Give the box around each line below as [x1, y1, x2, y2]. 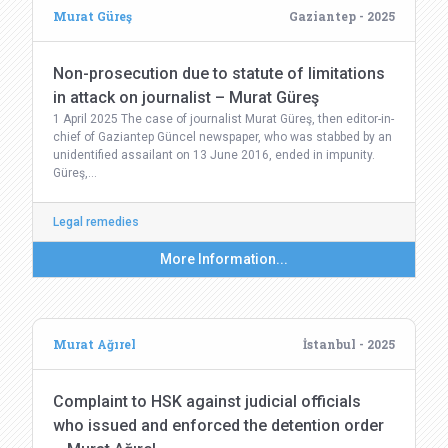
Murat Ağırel [53, 336, 136, 352]
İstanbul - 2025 [303, 336, 395, 352]
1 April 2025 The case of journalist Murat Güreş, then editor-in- [53, 112, 394, 126]
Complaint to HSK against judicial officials [53, 392, 361, 411]
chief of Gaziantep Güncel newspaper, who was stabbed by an [53, 130, 392, 144]
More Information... [160, 251, 288, 267]
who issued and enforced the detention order [53, 416, 384, 435]
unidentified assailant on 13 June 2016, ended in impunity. [53, 148, 375, 162]
